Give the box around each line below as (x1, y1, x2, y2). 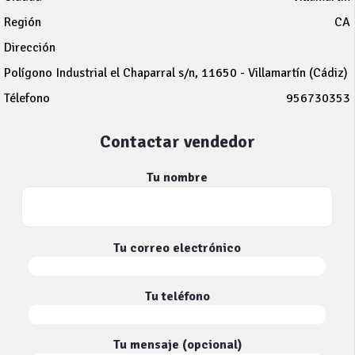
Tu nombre (147, 170, 208, 185)
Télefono (4, 90, 50, 106)
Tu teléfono (144, 288, 210, 304)
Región (4, 14, 41, 30)
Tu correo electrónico (113, 240, 241, 256)
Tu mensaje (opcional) (113, 337, 242, 353)
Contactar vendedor (99, 131, 255, 152)
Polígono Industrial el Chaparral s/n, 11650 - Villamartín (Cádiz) (4, 65, 348, 81)
